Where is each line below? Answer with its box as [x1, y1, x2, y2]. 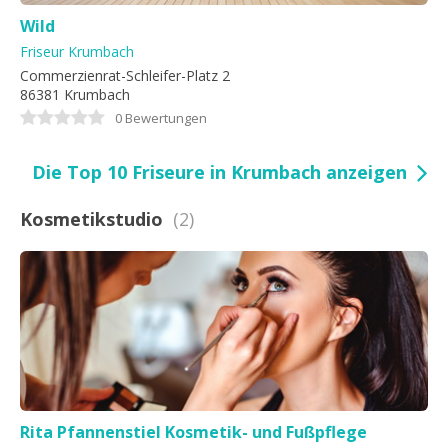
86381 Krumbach [20, 85, 130, 104]
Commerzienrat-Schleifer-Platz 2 [20, 66, 230, 85]
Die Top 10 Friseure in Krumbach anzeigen [32, 160, 407, 184]
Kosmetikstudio [20, 207, 163, 231]
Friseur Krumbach [20, 42, 134, 61]
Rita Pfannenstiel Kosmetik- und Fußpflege [20, 421, 367, 443]
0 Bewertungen [115, 109, 207, 127]
